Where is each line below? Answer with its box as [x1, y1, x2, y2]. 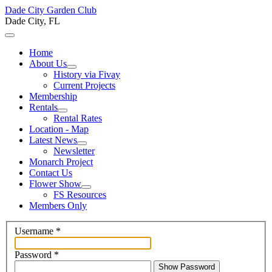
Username [15, 225, 53, 236]
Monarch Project [29, 157, 93, 167]
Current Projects [53, 80, 115, 90]
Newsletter [53, 146, 95, 156]
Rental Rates [53, 113, 102, 123]
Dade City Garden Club [5, 5, 97, 15]
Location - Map [29, 124, 89, 134]
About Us [29, 58, 67, 69]
